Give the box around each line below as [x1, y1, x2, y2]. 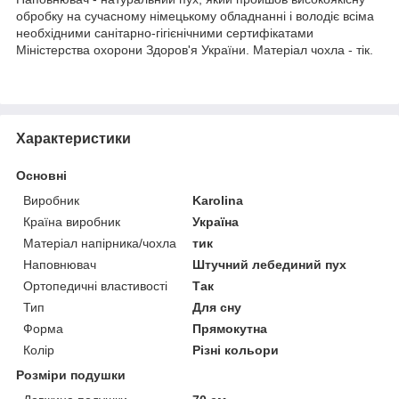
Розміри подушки [16, 367, 126, 382]
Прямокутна [192, 321, 268, 336]
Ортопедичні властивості [23, 278, 167, 293]
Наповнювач [23, 256, 96, 272]
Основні [16, 167, 67, 183]
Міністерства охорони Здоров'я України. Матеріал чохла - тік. [16, 42, 373, 57]
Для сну [192, 299, 242, 314]
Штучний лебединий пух [192, 256, 347, 272]
